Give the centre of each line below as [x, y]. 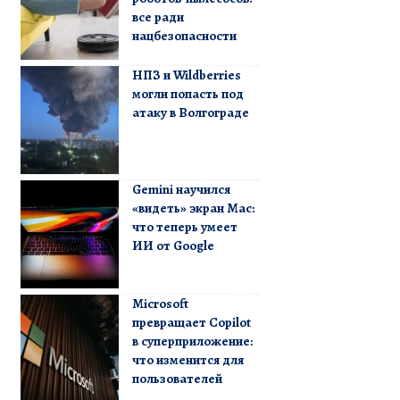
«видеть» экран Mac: [193, 208]
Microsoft [160, 303]
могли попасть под [187, 93]
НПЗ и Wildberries [186, 75]
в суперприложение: [192, 341]
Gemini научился [181, 189]
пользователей [177, 378]
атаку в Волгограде [190, 112]
